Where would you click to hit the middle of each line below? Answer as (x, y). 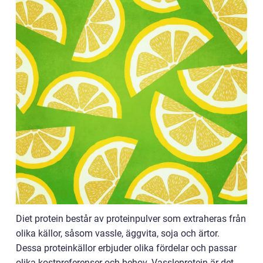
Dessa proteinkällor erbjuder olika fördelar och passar (126, 248)
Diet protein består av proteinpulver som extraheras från (131, 218)
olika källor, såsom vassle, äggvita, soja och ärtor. (118, 233)
